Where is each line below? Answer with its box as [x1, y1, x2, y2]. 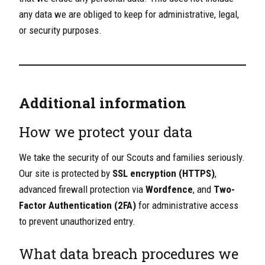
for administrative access [136, 199, 238, 212]
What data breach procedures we [19, 244, 238, 264]
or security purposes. [19, 24, 102, 37]
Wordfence [146, 183, 193, 196]
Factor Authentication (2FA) [19, 199, 136, 212]
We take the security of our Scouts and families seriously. [19, 151, 245, 164]
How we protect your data [19, 122, 192, 142]
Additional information [19, 93, 186, 113]
